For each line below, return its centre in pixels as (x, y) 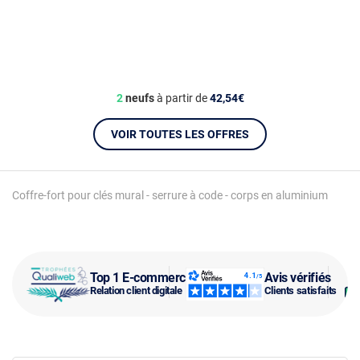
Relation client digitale (136, 290)
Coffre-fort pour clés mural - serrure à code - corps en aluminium (170, 195)
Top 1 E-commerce (141, 277)
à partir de (182, 98)
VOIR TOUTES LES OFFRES (180, 134)
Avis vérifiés (297, 277)
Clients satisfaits (300, 290)
